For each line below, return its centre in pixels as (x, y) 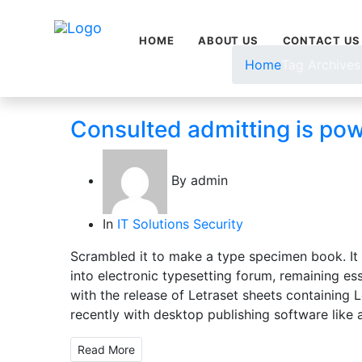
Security (218, 224)
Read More (106, 349)
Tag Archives (321, 65)
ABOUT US (228, 40)
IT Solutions (153, 224)
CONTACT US (321, 40)
